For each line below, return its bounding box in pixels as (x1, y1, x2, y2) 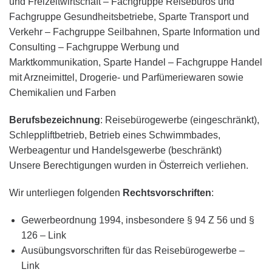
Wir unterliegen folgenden (9, 188, 123, 198)
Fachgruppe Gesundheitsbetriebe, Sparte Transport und (9, 12, 249, 22)
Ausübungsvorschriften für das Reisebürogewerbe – (21, 245, 245, 256)
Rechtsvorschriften (123, 188, 211, 198)
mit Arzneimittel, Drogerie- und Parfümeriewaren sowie (9, 72, 243, 83)
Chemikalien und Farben (9, 87, 116, 98)
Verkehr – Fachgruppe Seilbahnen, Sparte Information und (9, 27, 260, 37)
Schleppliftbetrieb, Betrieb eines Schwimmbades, (9, 130, 220, 140)
